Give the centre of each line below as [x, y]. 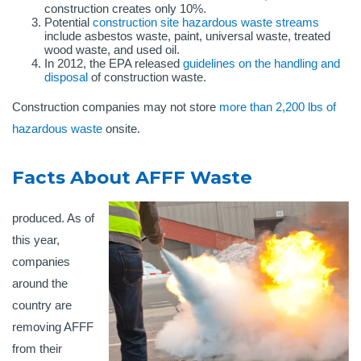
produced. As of [53, 218]
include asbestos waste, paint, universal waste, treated [187, 36]
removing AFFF [53, 327]
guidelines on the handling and [261, 64]
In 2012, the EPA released [114, 64]
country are [42, 305]
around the [40, 284]
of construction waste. [147, 77]
